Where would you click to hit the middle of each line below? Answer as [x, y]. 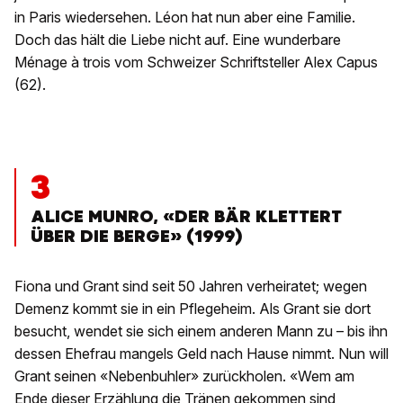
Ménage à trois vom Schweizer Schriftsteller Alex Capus [196, 63]
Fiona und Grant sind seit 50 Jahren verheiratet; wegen [191, 287]
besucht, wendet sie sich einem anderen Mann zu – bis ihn [201, 331]
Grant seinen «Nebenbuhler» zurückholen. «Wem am [184, 376]
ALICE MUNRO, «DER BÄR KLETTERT [186, 217]
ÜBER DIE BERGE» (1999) [137, 237]
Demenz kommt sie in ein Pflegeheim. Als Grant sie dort [193, 309]
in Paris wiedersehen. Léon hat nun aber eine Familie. [185, 18]
